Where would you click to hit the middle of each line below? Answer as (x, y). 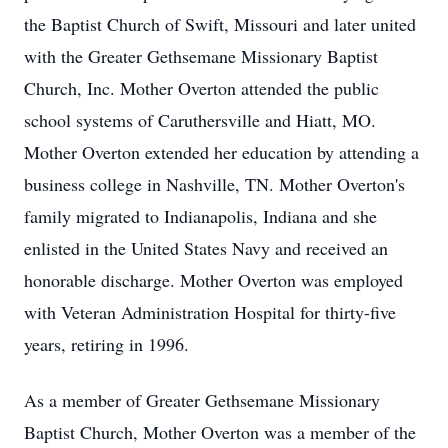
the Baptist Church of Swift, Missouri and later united (220, 24)
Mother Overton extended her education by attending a (221, 152)
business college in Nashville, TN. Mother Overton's (214, 184)
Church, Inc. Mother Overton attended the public (201, 88)
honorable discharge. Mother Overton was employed (213, 280)
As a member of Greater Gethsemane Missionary (202, 400)
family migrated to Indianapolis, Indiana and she (200, 216)
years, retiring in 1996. (106, 344)
